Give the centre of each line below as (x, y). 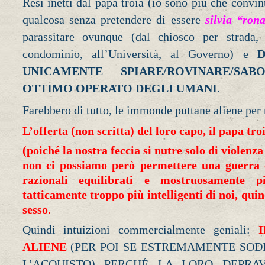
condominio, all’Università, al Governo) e (140, 54)
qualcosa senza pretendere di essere (114, 20)
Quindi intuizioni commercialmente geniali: (140, 230)
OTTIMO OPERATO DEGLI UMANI (119, 88)
